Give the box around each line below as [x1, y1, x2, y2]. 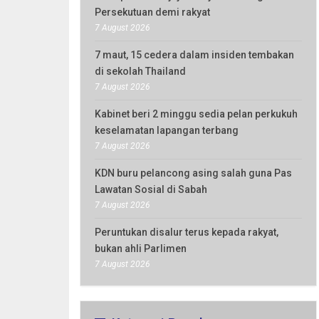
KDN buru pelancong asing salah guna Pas [95, 167, 292, 179]
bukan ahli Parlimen [95, 243, 187, 254]
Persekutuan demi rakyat [95, 6, 210, 18]
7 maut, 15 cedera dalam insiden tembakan [95, 49, 294, 61]
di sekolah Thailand [95, 66, 186, 77]
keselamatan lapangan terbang [95, 125, 239, 136]
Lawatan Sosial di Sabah [95, 184, 207, 195]
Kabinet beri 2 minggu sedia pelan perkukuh [95, 108, 298, 120]
